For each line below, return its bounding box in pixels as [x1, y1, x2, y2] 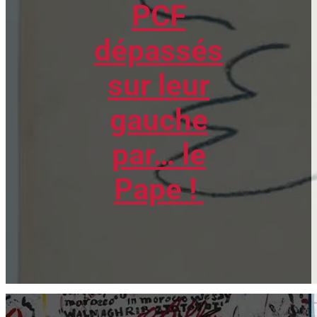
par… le [111, 137, 206, 173]
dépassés [94, 33, 223, 69]
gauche [109, 103, 208, 138]
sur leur [108, 68, 209, 103]
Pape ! [113, 172, 204, 207]
